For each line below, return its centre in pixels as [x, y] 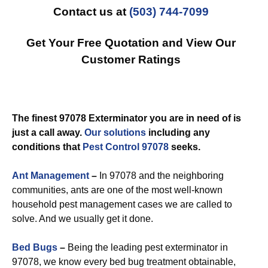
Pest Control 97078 [126, 147]
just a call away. [48, 133]
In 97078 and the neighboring [160, 176]
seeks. [185, 147]
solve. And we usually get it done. [83, 219]
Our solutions [115, 133]
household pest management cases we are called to [122, 204]
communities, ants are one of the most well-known [117, 190]
